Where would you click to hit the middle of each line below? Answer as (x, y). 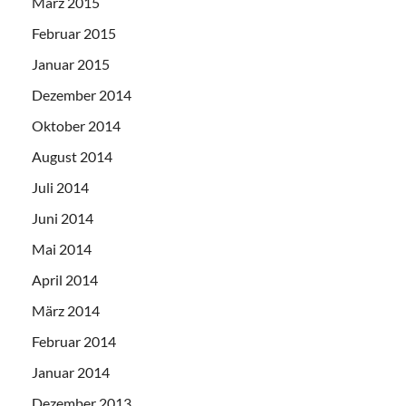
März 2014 (66, 311)
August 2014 (72, 157)
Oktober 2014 (76, 126)
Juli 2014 (60, 188)
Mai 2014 (62, 249)
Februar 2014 (74, 342)
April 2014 (65, 280)
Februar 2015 (74, 34)
